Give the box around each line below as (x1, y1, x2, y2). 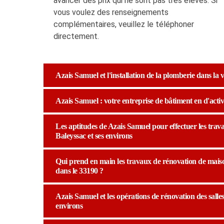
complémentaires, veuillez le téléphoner (53, 19, 194, 29)
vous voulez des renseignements (53, 7, 168, 17)
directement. (53, 31, 99, 41)
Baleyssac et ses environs (55, 131, 132, 140)
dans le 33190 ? (55, 166, 103, 175)
